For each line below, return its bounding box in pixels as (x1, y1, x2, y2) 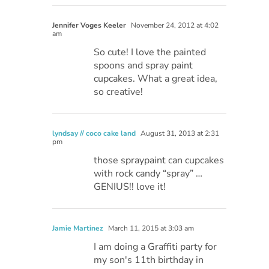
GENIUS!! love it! (94, 180, 166, 193)
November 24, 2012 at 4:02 (129, 20, 219, 30)
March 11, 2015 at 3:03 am (106, 223, 195, 233)
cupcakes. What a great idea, (94, 71, 218, 85)
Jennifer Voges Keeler (52, 20, 127, 30)
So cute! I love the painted (94, 45, 207, 59)
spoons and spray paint (94, 58, 193, 72)
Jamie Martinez (52, 223, 104, 233)
